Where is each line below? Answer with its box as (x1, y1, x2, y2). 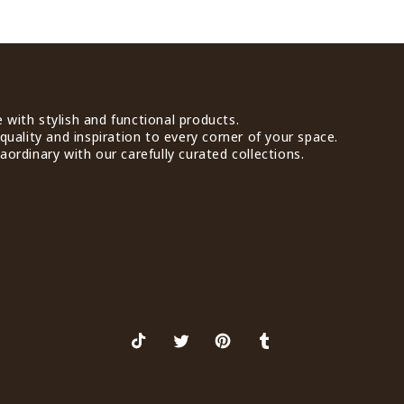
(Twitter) (171, 365, 223, 381)
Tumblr (254, 343, 295, 359)
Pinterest (213, 343, 267, 359)
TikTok (130, 343, 168, 359)
